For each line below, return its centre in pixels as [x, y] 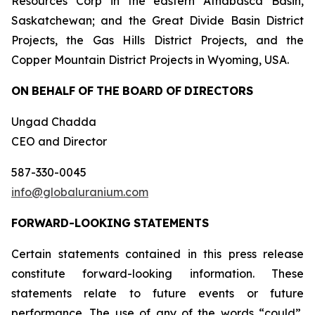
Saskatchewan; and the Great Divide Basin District [157, 20]
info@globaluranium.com [80, 192]
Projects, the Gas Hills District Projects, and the [157, 40]
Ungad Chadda [54, 122]
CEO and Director [59, 141]
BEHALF [53, 91]
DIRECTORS [219, 91]
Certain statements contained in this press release [157, 254]
